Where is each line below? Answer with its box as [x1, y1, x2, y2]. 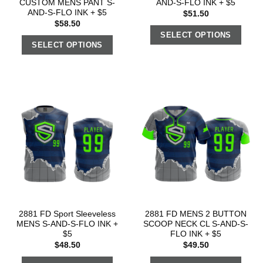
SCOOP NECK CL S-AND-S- [143, 220, 248, 229]
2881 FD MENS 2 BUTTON [145, 210, 247, 219]
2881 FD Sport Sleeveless [19, 210, 116, 219]
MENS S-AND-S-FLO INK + [16, 220, 118, 229]
